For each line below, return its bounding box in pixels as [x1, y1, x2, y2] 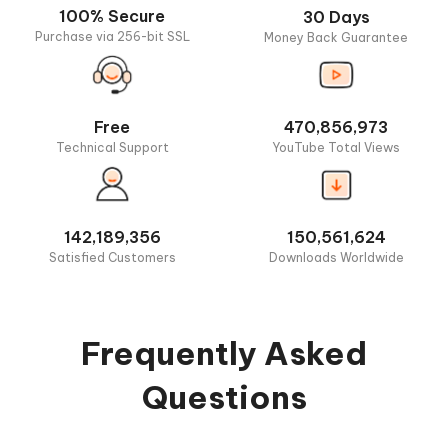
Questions [141, 376, 307, 417]
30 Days [302, 6, 370, 27]
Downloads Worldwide [268, 249, 404, 265]
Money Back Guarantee [264, 29, 408, 45]
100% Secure [59, 6, 165, 27]
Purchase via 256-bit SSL [34, 29, 190, 45]
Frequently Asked [81, 332, 367, 373]
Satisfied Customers [48, 249, 176, 265]
